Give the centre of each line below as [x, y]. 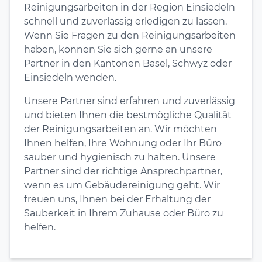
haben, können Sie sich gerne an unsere [118, 49]
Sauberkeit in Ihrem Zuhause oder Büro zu [124, 213]
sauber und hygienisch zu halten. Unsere [120, 157]
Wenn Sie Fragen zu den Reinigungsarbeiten [130, 35]
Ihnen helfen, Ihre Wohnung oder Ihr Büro [123, 143]
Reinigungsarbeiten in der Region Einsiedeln [130, 7]
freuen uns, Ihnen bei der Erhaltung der [117, 199]
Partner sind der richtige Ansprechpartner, [123, 171]
